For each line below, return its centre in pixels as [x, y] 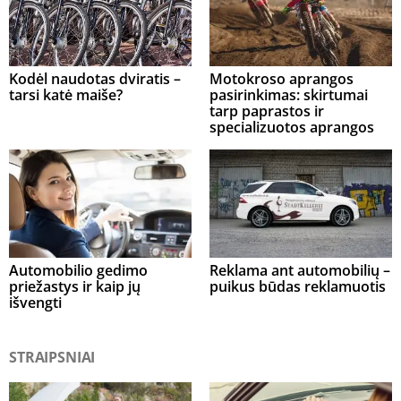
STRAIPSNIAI [52, 358]
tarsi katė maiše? [66, 95]
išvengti [35, 303]
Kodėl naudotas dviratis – [95, 79]
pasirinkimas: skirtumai [289, 95]
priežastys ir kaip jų [75, 287]
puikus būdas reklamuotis [298, 287]
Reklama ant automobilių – [300, 271]
